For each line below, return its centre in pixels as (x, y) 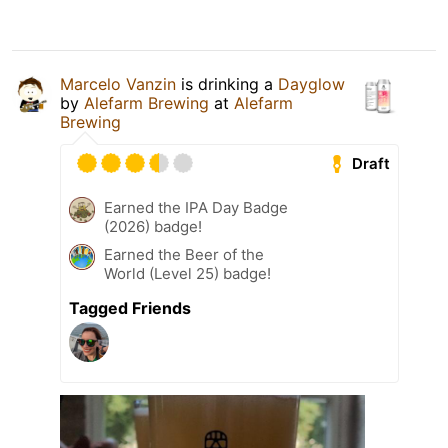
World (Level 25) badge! (187, 274)
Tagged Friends (130, 308)
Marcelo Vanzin (118, 84)
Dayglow (311, 84)
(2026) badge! (153, 227)
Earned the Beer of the (184, 255)
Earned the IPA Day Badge (196, 208)
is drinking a (227, 84)
